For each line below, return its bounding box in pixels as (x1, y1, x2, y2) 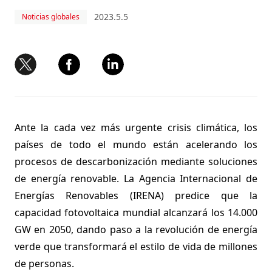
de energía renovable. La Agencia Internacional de (15, 172, 257, 185)
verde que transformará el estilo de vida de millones (15, 240, 257, 253)
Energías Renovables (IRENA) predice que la (15, 189, 257, 202)
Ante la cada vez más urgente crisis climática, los (15, 121, 257, 134)
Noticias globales (22, 12, 80, 22)
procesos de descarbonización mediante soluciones (15, 155, 257, 168)
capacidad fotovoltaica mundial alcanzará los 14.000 (15, 206, 257, 219)
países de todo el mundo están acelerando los (15, 138, 257, 151)
